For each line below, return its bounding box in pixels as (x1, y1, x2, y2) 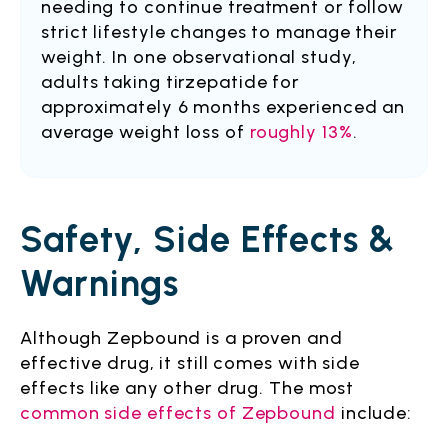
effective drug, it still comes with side (20, 352, 360, 374)
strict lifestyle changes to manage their (41, 21, 397, 43)
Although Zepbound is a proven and (20, 327, 343, 349)
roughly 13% (249, 121, 353, 143)
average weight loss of (41, 121, 250, 143)
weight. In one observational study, (41, 46, 357, 68)
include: (335, 402, 413, 424)
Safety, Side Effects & (20, 218, 395, 261)
